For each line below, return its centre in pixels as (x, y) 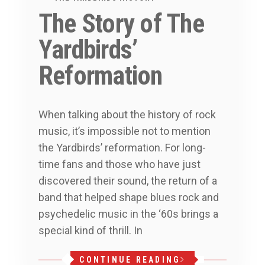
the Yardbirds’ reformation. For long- (122, 148)
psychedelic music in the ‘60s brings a (128, 214)
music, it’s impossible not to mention (125, 131)
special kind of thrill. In (91, 231)
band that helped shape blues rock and (129, 198)
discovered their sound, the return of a (128, 181)
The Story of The (121, 24)
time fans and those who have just (119, 164)
